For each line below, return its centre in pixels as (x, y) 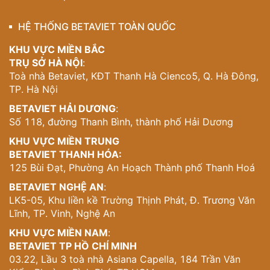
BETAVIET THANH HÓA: (65, 154)
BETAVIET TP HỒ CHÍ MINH (73, 246)
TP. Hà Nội (33, 89)
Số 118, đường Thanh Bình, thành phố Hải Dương (121, 122)
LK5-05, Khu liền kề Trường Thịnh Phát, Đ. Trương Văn (132, 200)
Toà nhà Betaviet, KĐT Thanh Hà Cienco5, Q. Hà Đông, (134, 76)
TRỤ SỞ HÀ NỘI (46, 63)
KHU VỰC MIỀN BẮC (57, 49)
